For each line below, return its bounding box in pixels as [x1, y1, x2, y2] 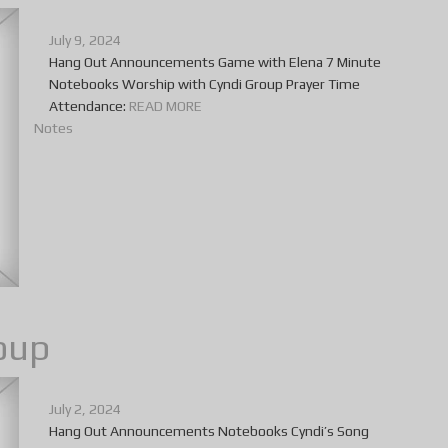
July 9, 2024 [49, 31, 121, 48]
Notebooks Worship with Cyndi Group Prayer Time [49, 75, 360, 92]
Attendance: [49, 97, 129, 114]
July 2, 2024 [49, 400, 121, 417]
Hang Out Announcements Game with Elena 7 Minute [49, 53, 381, 70]
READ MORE [129, 97, 202, 114]
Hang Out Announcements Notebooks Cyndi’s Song [49, 422, 369, 439]
